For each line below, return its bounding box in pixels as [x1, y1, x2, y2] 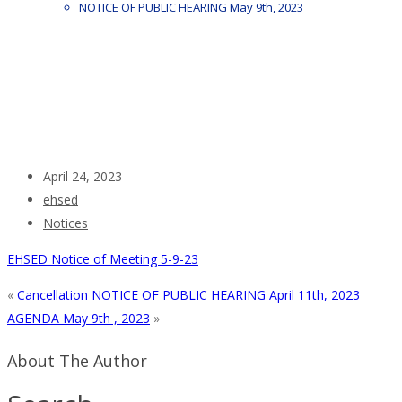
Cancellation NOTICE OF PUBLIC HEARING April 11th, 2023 [17, 285, 360, 303]
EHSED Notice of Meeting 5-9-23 [7, 249, 198, 267]
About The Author [7, 349, 147, 371]
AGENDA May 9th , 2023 [7, 309, 150, 327]
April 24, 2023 [43, 167, 122, 185]
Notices [43, 214, 88, 232]
